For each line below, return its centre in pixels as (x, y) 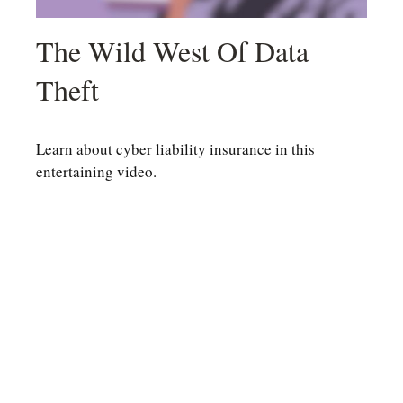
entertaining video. (96, 172)
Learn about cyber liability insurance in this (175, 149)
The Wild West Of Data (172, 51)
